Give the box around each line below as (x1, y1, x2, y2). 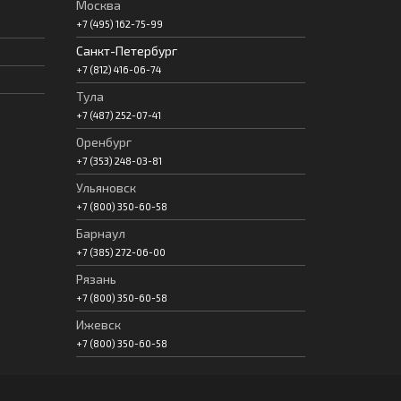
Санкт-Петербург (75, 42, 177, 58)
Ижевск (75, 316, 121, 332)
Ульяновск (75, 179, 136, 195)
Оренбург (75, 133, 132, 149)
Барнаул (75, 225, 125, 241)
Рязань (75, 270, 116, 286)
